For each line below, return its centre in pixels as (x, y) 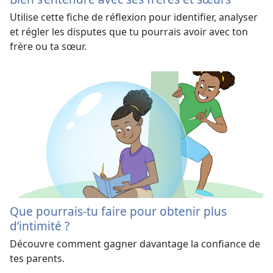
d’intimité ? (40, 225)
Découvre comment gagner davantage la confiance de (135, 243)
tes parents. (37, 258)
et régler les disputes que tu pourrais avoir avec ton (129, 32)
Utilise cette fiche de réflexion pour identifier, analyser (134, 17)
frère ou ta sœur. (48, 47)
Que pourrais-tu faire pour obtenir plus (118, 211)
